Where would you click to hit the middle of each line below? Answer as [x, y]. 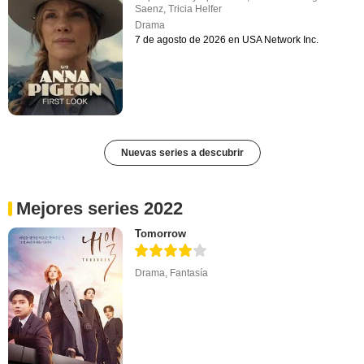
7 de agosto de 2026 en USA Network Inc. [227, 40]
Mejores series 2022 [100, 208]
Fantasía [189, 273]
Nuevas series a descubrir [182, 152]
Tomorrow [161, 233]
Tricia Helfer [195, 9]
